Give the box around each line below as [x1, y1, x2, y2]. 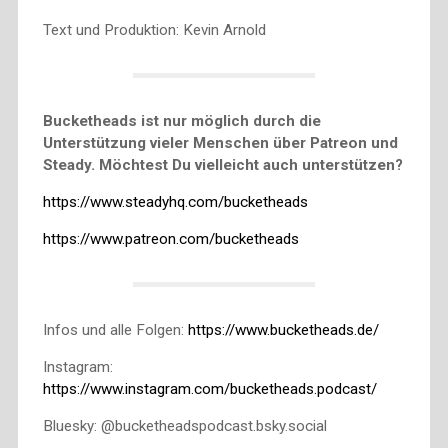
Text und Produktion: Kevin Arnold [42, 20, 266, 39]
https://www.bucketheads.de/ [187, 320, 379, 339]
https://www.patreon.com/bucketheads [42, 229, 299, 248]
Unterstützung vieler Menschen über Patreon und [42, 133, 398, 152]
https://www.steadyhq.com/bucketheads [42, 192, 308, 211]
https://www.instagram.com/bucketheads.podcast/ [42, 380, 377, 399]
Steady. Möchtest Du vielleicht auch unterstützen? [42, 155, 403, 174]
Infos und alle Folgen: [42, 320, 188, 339]
